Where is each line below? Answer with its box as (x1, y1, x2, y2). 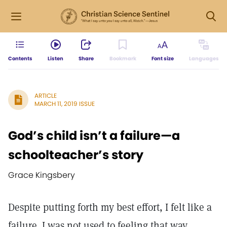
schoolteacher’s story (8, 146, 143, 163)
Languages (188, 55, 219, 62)
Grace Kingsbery (8, 169, 75, 181)
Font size (151, 55, 174, 62)
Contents (8, 55, 32, 62)
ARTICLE (34, 91, 57, 100)
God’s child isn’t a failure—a (8, 127, 180, 144)
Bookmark (109, 55, 136, 62)
